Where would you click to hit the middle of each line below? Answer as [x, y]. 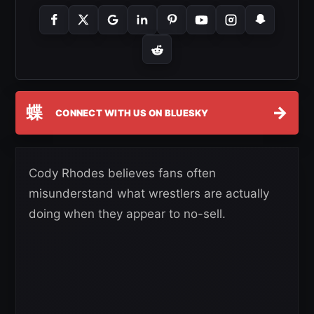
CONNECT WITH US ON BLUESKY [132, 112]
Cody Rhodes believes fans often [122, 173]
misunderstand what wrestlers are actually [149, 193]
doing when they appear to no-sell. [127, 214]
